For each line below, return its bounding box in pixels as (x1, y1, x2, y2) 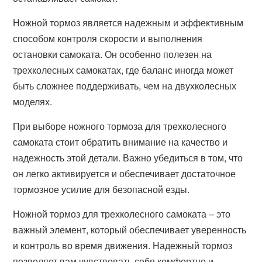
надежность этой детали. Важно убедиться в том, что (13, 151, 243, 164)
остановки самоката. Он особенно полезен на (13, 47, 212, 61)
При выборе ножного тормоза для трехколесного (13, 119, 227, 133)
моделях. (13, 95, 53, 108)
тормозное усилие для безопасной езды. (13, 182, 190, 196)
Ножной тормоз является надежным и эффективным (13, 16, 244, 29)
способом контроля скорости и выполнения (13, 32, 203, 45)
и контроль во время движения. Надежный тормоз (13, 239, 233, 252)
